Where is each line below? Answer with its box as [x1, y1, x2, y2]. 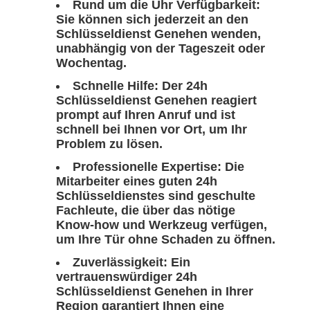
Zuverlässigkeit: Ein [73, 255, 190, 270]
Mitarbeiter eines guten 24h [56, 174, 217, 189]
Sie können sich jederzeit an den [56, 12, 248, 27]
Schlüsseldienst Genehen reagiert [56, 93, 257, 108]
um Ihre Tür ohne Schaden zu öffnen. [56, 232, 275, 247]
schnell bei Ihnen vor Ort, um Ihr [56, 122, 247, 137]
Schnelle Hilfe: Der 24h [73, 79, 208, 93]
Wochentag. [56, 56, 127, 71]
